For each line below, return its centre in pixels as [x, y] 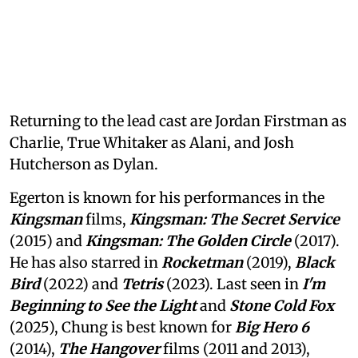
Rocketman [202, 263]
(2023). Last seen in [233, 284]
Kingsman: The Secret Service [235, 219]
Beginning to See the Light [103, 306]
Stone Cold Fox [282, 306]
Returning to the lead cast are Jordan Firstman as [178, 121]
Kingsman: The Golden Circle [188, 241]
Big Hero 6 [272, 327]
